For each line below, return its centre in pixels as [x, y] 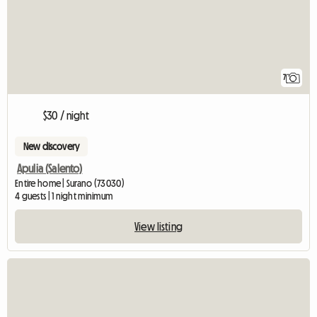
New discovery [52, 146]
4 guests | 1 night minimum [64, 196]
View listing [158, 226]
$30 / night [66, 115]
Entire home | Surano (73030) [70, 183]
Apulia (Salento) [50, 168]
